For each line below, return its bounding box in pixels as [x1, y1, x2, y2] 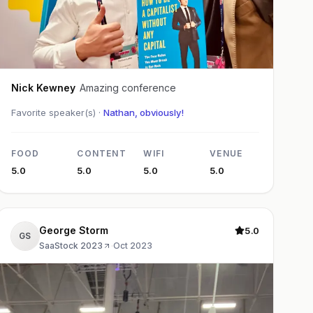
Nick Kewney [10, 81, 75, 94]
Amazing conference [79, 81, 176, 94]
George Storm [78, 224, 108, 236]
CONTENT [77, 147, 126, 159]
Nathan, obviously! [103, 106, 184, 118]
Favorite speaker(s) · [10, 106, 103, 118]
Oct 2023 [112, 240, 152, 251]
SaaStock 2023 [38, 240, 103, 251]
